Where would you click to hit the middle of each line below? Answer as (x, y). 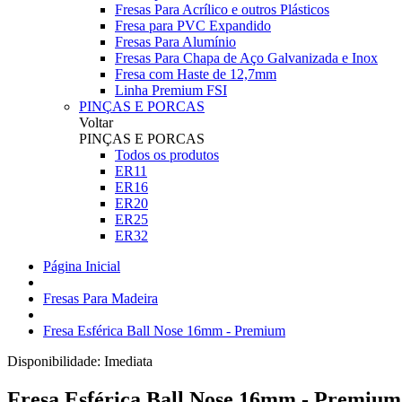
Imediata (128, 361)
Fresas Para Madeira (100, 298)
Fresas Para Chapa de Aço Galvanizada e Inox (246, 58)
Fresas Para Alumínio (175, 42)
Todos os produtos (167, 155)
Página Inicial (82, 266)
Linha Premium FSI (171, 90)
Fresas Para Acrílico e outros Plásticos (222, 9)
